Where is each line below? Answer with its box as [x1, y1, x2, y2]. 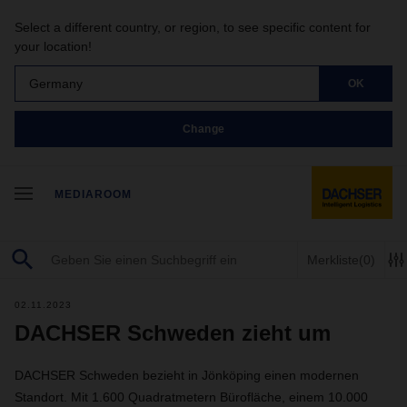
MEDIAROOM [55, 188, 132, 201]
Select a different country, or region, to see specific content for [15, 20, 371, 35]
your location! [15, 39, 92, 54]
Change [182, 122, 225, 135]
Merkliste [307, 252, 359, 267]
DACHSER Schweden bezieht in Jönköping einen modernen [15, 368, 359, 382]
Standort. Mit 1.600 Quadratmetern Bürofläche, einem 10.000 [15, 390, 368, 404]
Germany [29, 75, 83, 91]
